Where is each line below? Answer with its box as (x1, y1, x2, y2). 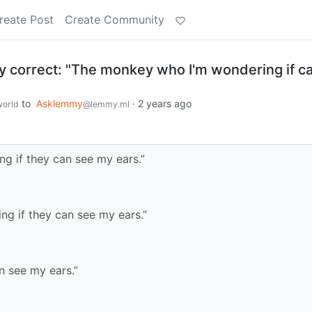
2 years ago (138, 97, 192, 109)
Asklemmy (36, 97, 83, 109)
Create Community (65, 13, 164, 26)
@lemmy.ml (83, 99, 130, 109)
